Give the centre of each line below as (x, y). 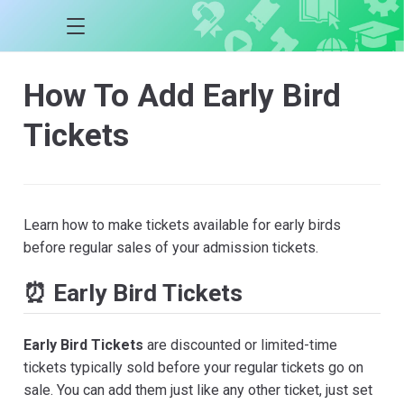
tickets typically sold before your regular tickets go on (193, 367)
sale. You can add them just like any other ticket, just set (198, 390)
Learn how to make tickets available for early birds (182, 225)
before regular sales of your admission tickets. (171, 247)
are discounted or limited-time (240, 344)
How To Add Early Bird (182, 96)
